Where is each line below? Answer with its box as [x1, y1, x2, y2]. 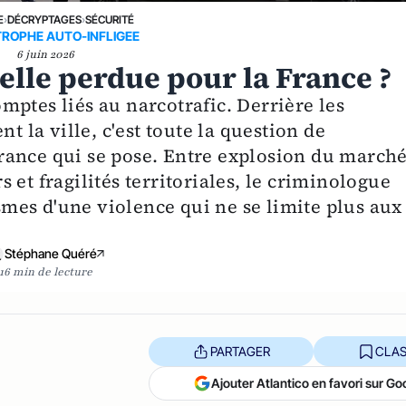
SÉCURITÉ [84, 13, 134, 27]
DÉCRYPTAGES [6, 13, 82, 27]
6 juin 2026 [16, 47, 75, 63]
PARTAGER [209, 343, 270, 359]
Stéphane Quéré [5, 246, 98, 262]
